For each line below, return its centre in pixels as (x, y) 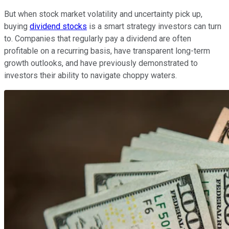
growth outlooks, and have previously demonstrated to (101, 63)
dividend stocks (58, 26)
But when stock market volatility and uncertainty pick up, (103, 14)
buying (17, 26)
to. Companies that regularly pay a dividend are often (98, 38)
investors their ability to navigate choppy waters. (90, 75)
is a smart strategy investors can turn (154, 26)
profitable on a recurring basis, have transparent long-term (107, 51)
